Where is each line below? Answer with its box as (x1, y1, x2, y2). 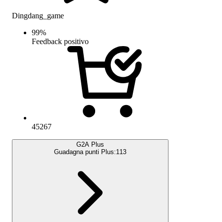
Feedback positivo (32, 37, 89, 46)
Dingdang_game (12, 11, 64, 20)
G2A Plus (76, 140, 104, 148)
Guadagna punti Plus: (54, 148, 116, 156)
